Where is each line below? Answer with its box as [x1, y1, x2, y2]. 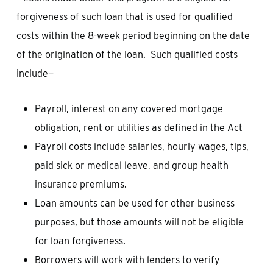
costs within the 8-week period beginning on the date [16, 30, 250, 41]
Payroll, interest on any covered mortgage [34, 103, 223, 115]
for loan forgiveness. [34, 235, 126, 247]
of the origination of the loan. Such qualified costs [16, 49, 238, 60]
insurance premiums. [34, 179, 127, 190]
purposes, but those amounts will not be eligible [34, 216, 244, 228]
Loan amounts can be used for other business [34, 197, 235, 209]
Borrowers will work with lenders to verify [34, 254, 220, 266]
